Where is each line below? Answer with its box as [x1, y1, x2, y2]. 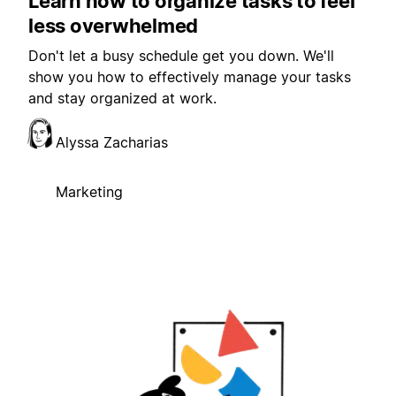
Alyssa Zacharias [56, 133, 168, 152]
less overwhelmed [28, 14, 198, 38]
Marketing [56, 183, 123, 202]
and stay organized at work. [28, 89, 217, 108]
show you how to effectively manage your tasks [28, 68, 351, 87]
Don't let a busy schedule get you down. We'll [28, 47, 334, 65]
